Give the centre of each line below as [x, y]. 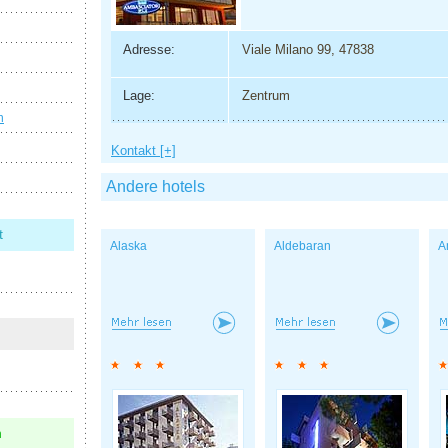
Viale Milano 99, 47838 [307, 49]
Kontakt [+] [143, 151]
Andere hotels [155, 187]
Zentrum [265, 96]
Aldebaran [302, 246]
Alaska [128, 246]
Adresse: [148, 49]
